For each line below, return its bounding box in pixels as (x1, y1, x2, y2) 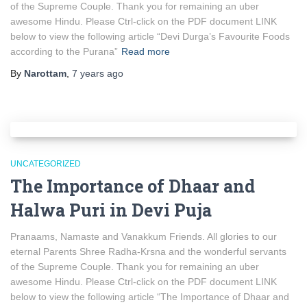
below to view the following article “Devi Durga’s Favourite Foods (10, 31, 290, 42)
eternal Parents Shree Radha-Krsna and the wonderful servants (10, 246, 286, 257)
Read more (121, 46, 170, 57)
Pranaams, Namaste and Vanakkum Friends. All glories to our (10, 231, 277, 242)
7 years (72, 68, 104, 79)
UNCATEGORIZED (10, 159, 81, 169)
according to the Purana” (10, 46, 118, 57)
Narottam (24, 68, 66, 79)
